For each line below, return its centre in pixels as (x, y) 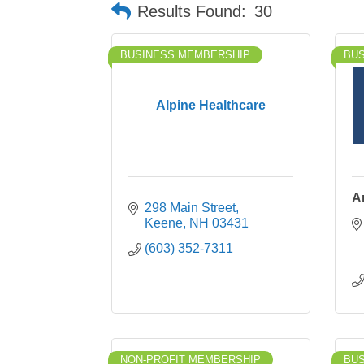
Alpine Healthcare (211, 105)
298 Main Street (190, 208)
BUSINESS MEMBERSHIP (185, 55)
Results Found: (192, 11)
